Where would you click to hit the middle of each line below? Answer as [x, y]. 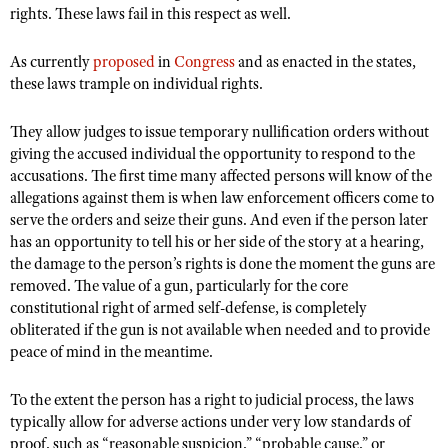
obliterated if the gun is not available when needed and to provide [220, 330]
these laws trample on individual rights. [136, 84]
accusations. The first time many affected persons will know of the [221, 176]
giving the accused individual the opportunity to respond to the [212, 154]
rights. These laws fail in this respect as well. [150, 14]
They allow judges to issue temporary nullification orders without [219, 132]
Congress [204, 62]
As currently [51, 62]
